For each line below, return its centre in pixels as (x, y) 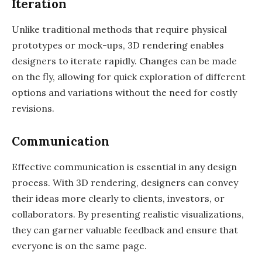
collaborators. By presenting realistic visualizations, (128, 214)
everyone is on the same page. (79, 246)
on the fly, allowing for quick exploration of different (129, 77)
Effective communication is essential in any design (124, 167)
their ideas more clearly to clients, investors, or (118, 199)
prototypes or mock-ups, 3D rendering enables (118, 45)
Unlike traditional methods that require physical (119, 30)
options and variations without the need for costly (124, 93)
